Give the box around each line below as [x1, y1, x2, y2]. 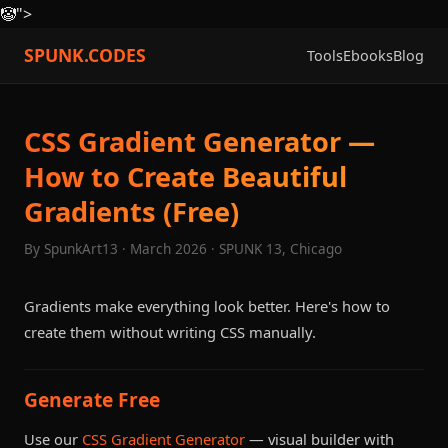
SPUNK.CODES [24, 43, 146, 67]
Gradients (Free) [24, 193, 239, 230]
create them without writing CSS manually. [24, 322, 316, 342]
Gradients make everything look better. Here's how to [24, 296, 390, 316]
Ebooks [343, 46, 393, 65]
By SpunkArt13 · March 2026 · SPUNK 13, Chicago [24, 239, 342, 258]
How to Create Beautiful [24, 158, 347, 195]
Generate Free [24, 385, 160, 413]
